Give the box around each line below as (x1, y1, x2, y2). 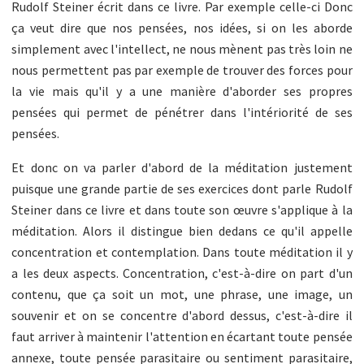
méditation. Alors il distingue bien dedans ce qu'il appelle (11, 222, 353, 239)
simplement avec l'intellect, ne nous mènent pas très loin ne (11, 40, 353, 57)
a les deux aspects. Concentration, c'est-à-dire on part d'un (11, 264, 353, 281)
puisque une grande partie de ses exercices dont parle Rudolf (11, 180, 353, 197)
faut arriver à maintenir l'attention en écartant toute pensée (11, 327, 353, 344)
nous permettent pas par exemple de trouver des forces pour (11, 61, 353, 78)
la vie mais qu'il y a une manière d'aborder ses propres (11, 82, 353, 99)
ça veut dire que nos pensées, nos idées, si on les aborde (11, 19, 353, 36)
